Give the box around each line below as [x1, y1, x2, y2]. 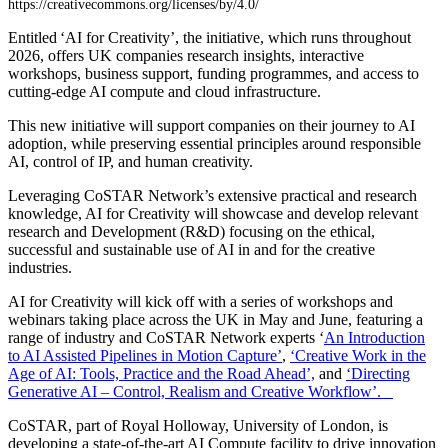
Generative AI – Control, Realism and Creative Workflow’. [8, 383, 393, 400]
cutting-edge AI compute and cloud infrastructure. [8, 83, 329, 100]
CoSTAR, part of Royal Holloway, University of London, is [8, 417, 388, 434]
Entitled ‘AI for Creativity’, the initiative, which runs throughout [8, 29, 411, 46]
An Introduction [324, 329, 425, 346]
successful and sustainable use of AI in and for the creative [8, 241, 375, 258]
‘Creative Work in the [290, 347, 426, 364]
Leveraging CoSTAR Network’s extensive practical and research [8, 187, 417, 204]
